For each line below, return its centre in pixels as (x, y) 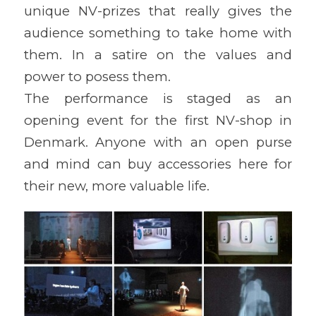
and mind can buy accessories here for (158, 164)
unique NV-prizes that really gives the (158, 11)
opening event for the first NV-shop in (158, 121)
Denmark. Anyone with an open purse (158, 142)
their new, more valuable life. (116, 186)
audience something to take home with (158, 33)
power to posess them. (97, 77)
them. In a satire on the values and (158, 55)
